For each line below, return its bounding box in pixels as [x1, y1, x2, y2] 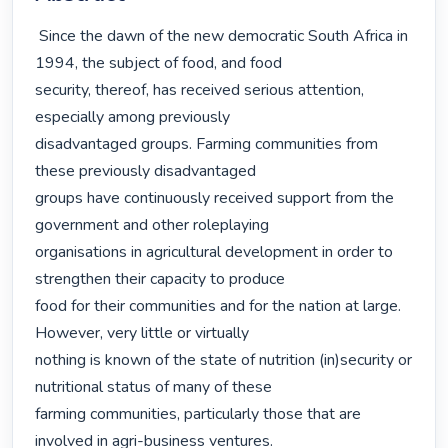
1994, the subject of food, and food [35, 52, 283, 75]
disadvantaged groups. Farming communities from [35, 133, 379, 156]
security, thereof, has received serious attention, [35, 79, 365, 102]
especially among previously [35, 106, 231, 129]
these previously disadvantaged [35, 160, 257, 183]
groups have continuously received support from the [35, 187, 395, 210]
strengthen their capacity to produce [35, 268, 286, 291]
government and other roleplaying [35, 214, 270, 237]
